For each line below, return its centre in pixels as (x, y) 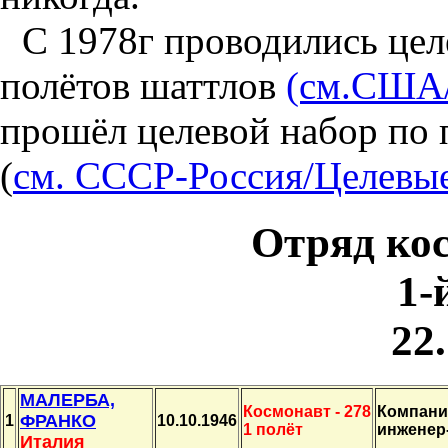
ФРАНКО (58, 420)
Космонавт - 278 (307, 411)
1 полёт (273, 429)
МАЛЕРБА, (67, 399)
